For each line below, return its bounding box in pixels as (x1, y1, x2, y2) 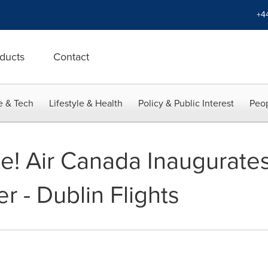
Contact (53, 49, 89, 65)
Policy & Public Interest (138, 96, 234, 110)
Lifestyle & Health (49, 96, 123, 110)
